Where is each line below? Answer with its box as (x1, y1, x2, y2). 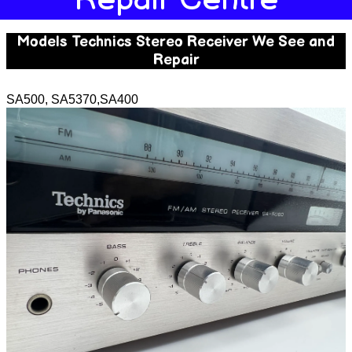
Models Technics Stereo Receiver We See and (17, 32, 335, 51)
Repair (152, 50, 200, 69)
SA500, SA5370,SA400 (6, 92, 138, 106)
